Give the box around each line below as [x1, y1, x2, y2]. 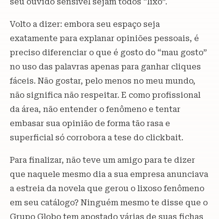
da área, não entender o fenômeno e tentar [10, 104, 180, 114]
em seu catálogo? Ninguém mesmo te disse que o [10, 197, 208, 207]
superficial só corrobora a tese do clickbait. [10, 132, 183, 142]
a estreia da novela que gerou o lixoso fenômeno [10, 183, 204, 193]
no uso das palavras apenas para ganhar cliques [10, 62, 201, 71]
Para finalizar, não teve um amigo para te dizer [10, 155, 195, 165]
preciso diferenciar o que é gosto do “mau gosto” [10, 47, 207, 57]
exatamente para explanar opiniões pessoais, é [10, 33, 199, 43]
